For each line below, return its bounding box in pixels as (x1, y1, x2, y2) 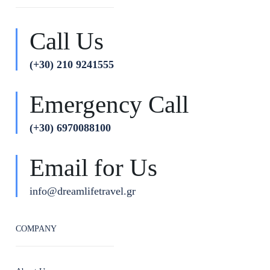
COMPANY (16, 224, 57, 233)
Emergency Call (30, 92, 189, 117)
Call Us (30, 28, 104, 54)
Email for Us (30, 155, 157, 180)
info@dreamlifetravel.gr (30, 186, 136, 197)
